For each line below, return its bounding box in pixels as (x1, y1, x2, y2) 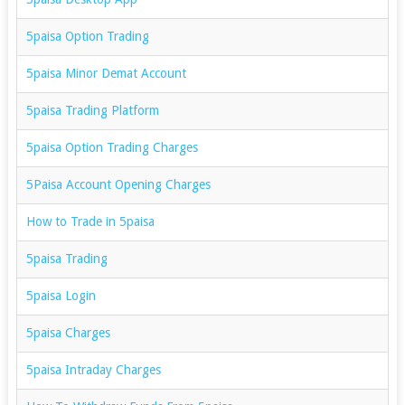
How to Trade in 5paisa (25, 213, 155, 229)
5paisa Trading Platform (25, 102, 159, 118)
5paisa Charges (25, 325, 110, 340)
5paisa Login (25, 287, 96, 303)
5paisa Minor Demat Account (25, 65, 186, 80)
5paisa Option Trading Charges (25, 139, 198, 155)
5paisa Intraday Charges (25, 362, 165, 377)
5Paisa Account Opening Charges (25, 176, 211, 192)
